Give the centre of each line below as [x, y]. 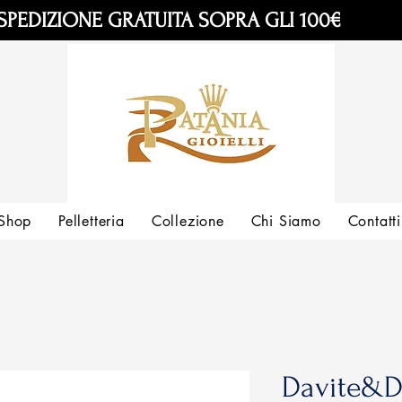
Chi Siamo [286, 221]
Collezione [188, 221]
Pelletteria [92, 221]
